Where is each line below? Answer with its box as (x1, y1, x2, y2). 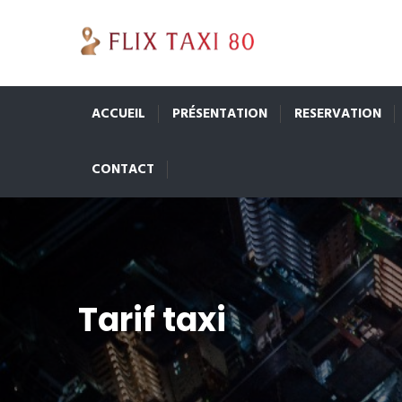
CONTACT (92, 159, 154, 180)
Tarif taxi (78, 297, 226, 343)
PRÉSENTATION (172, 103, 267, 125)
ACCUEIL (92, 103, 145, 125)
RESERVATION (294, 103, 381, 125)
